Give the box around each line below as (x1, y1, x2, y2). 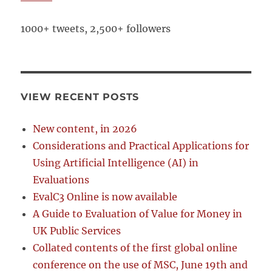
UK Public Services (33, 225, 121, 237)
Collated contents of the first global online (33, 242, 238, 254)
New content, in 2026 (33, 123, 138, 135)
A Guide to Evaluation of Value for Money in (33, 208, 243, 220)
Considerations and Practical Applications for (33, 140, 250, 152)
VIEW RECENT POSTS (21, 91, 140, 103)
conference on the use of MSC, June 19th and (33, 259, 248, 271)
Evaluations (33, 174, 90, 186)
